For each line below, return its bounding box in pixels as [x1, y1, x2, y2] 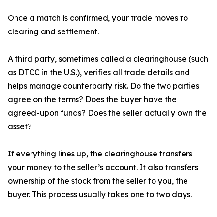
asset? [8, 122, 32, 132]
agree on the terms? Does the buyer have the [8, 94, 177, 105]
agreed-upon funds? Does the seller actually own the [8, 108, 207, 118]
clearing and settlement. [8, 27, 99, 37]
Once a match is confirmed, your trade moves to [8, 13, 188, 23]
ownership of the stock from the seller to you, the [8, 176, 188, 186]
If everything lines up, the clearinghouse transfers [8, 149, 192, 159]
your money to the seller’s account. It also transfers [8, 162, 198, 172]
